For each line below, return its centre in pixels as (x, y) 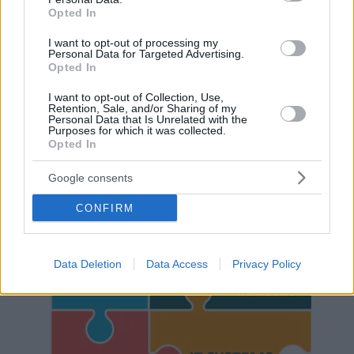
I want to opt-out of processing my (133, 43)
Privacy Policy (266, 264)
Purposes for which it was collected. (137, 130)
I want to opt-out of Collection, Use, (136, 97)
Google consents (90, 177)
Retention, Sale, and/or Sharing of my (142, 108)
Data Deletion (87, 264)
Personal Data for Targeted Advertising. (146, 54)
